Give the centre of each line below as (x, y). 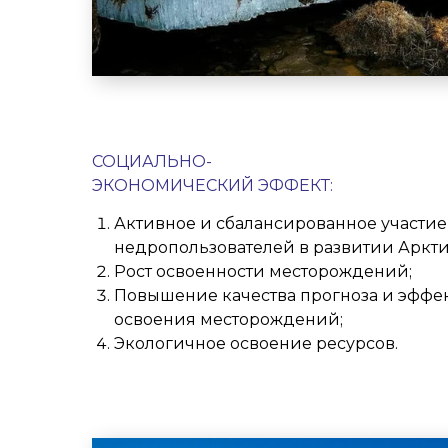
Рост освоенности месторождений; (263, 271)
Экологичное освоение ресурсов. (256, 343)
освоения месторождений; (228, 319)
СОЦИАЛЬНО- (152, 161)
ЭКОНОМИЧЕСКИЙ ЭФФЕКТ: (212, 185)
